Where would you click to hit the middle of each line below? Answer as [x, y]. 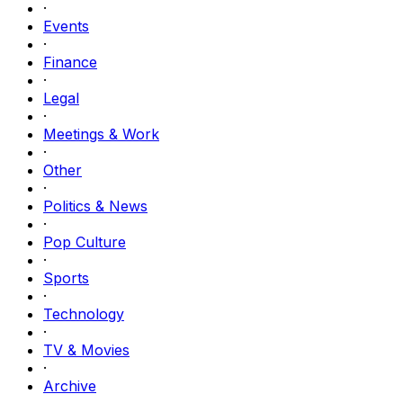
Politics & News [95, 206]
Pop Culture [85, 242]
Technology [84, 313]
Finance [70, 62]
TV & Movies [86, 349]
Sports [66, 278]
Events [66, 26]
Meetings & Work [101, 134]
